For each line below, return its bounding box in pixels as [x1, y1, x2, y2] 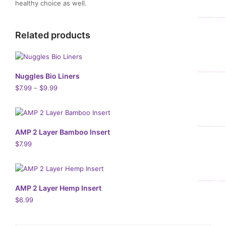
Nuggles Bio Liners [15, 72, 80, 80]
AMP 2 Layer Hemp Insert [15, 184, 101, 192]
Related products [15, 30, 90, 40]
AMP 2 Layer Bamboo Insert [15, 128, 110, 136]
